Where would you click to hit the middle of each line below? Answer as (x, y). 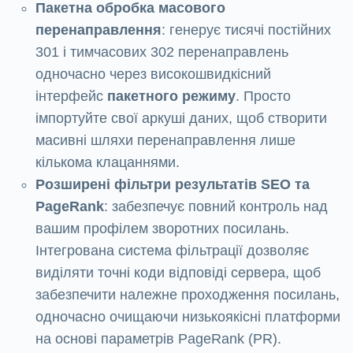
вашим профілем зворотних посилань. (162, 229)
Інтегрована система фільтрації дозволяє (172, 251)
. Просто (263, 97)
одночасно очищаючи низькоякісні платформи (188, 317)
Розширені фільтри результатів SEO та (173, 185)
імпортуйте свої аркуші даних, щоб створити (181, 119)
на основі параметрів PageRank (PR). (158, 339)
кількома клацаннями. (108, 163)
